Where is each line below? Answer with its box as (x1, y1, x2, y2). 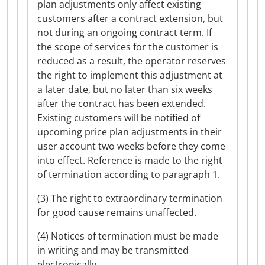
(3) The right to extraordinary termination (37, 192, 222, 205)
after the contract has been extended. (37, 97, 206, 110)
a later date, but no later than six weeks (37, 83, 212, 96)
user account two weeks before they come (37, 140, 225, 153)
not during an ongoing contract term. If (37, 26, 212, 39)
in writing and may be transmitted (37, 244, 189, 257)
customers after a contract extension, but (37, 12, 223, 25)
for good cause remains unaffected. (37, 206, 196, 219)
